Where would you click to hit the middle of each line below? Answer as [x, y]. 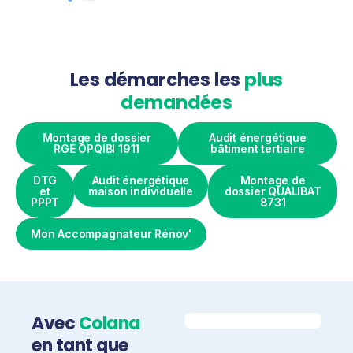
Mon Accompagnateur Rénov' [111, 233]
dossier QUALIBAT [273, 191]
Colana [109, 323]
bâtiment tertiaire [258, 148]
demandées [176, 102]
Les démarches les [157, 79]
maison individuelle [140, 191]
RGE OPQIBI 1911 [97, 148]
